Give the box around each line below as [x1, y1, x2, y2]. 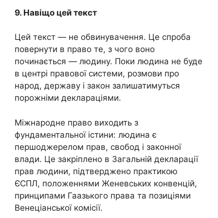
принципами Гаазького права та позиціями [15, 190, 191, 200]
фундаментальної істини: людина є [15, 129, 157, 140]
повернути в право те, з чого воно [15, 44, 155, 54]
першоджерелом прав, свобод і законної [15, 142, 181, 152]
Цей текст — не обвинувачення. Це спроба [15, 32, 191, 42]
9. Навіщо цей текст [15, 7, 97, 18]
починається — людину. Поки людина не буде [15, 56, 202, 67]
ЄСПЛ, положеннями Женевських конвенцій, [15, 178, 197, 188]
